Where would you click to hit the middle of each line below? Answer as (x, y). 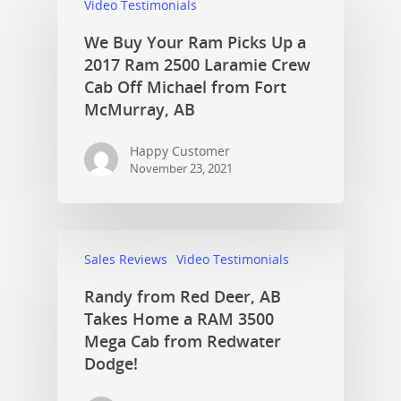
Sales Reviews (126, 259)
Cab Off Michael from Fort (185, 86)
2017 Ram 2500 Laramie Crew (197, 64)
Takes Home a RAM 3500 (179, 318)
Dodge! (111, 363)
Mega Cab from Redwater (183, 341)
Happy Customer (180, 150)
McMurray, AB (140, 109)
